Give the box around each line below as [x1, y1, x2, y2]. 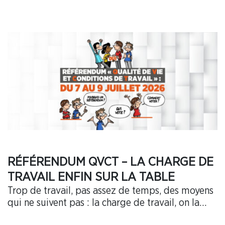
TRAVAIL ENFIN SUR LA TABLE [8, 171, 175, 184]
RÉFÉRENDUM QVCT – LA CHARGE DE [8, 156, 213, 169]
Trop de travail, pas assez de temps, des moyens [8, 186, 213, 196]
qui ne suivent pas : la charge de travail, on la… [8, 198, 206, 208]
